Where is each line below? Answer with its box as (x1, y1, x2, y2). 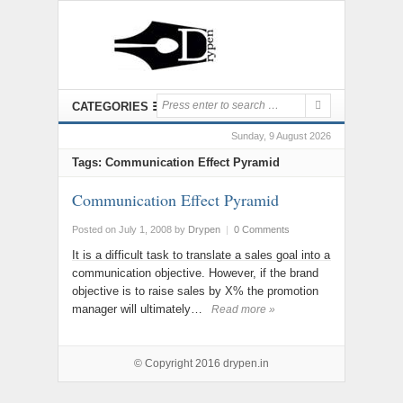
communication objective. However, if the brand (72, 266, 318, 280)
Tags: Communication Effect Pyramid (72, 156, 280, 169)
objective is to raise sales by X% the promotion (72, 284, 318, 298)
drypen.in (223, 357, 269, 370)
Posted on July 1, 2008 (72, 224, 172, 235)
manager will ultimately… (72, 302, 202, 316)
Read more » (211, 303, 275, 316)
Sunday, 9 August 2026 (231, 130, 331, 141)
